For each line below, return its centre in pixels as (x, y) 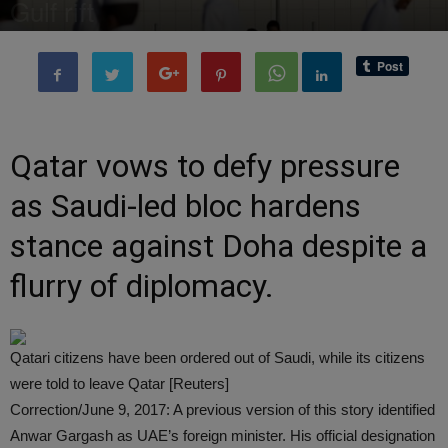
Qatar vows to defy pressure (205, 166)
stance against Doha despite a (218, 246)
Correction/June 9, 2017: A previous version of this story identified (222, 409)
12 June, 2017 (147, 41)
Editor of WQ (62, 41)
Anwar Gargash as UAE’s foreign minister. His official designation (222, 435)
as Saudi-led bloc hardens (185, 206)
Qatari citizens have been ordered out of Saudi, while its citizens (217, 357)
